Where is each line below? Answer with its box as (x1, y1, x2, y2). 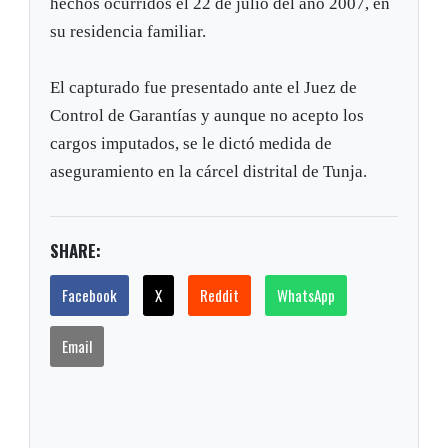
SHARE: (50, 238, 102, 264)
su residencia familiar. (50, 22, 207, 42)
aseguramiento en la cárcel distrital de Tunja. (50, 162, 368, 182)
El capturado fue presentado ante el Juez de (50, 78, 358, 98)
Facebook (62, 284, 118, 307)
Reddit (200, 284, 240, 307)
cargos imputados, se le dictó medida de (50, 134, 333, 154)
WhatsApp (277, 284, 336, 307)
